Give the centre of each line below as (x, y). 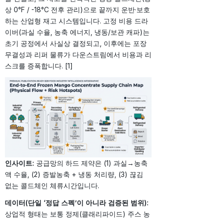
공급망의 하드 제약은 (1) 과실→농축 (91, 163)
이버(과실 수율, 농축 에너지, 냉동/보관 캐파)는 (77, 32)
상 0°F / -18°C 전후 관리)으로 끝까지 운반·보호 (77, 10)
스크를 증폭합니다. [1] (39, 66)
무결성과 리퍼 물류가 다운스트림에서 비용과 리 (78, 55)
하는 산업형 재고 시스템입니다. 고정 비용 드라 (77, 21)
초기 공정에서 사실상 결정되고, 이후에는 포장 (76, 44)
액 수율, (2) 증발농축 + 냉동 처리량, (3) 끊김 (74, 175)
